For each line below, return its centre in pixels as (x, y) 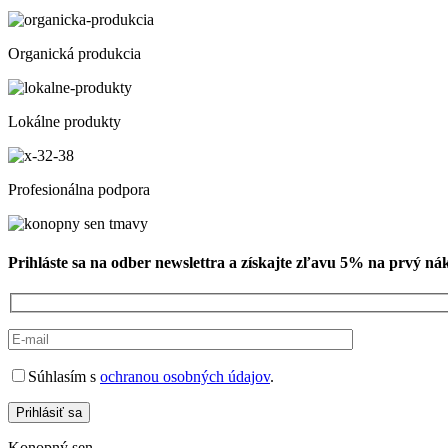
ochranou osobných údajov (185, 376)
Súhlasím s (64, 376)
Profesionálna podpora (79, 189)
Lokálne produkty (64, 121)
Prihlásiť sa (49, 412)
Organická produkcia (74, 53)
